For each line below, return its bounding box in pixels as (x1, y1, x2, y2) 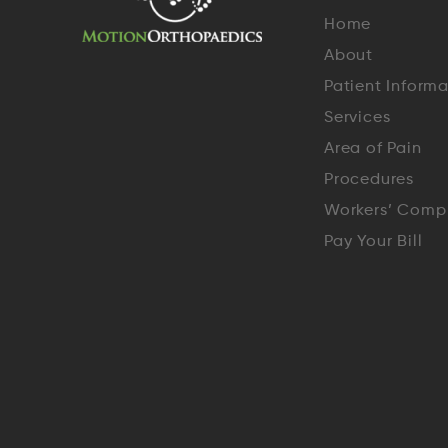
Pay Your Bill (324, 234, 423, 250)
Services (324, 110, 391, 126)
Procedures (324, 172, 414, 188)
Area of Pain (324, 141, 422, 157)
